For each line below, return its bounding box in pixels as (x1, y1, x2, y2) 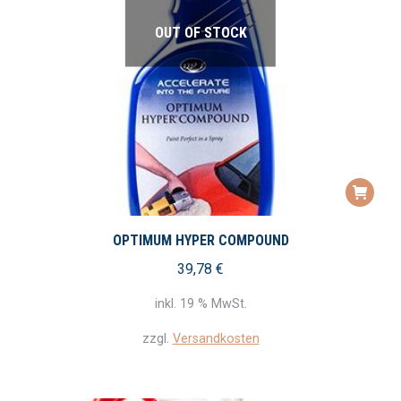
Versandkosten (172, 331, 260, 347)
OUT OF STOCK (154, 23, 247, 41)
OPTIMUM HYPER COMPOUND (112, 231, 289, 249)
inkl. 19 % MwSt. (154, 296, 247, 312)
